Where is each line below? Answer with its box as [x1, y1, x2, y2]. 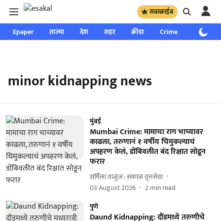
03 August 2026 [89, 182, 136, 193]
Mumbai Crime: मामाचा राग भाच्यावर [89, 125, 203, 139]
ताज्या [49, 26, 64, 37]
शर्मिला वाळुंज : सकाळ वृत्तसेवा [89, 171, 163, 183]
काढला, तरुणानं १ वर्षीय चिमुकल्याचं [89, 135, 195, 148]
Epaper [13, 26, 34, 37]
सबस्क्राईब [149, 6, 173, 17]
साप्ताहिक [193, 26, 219, 37]
